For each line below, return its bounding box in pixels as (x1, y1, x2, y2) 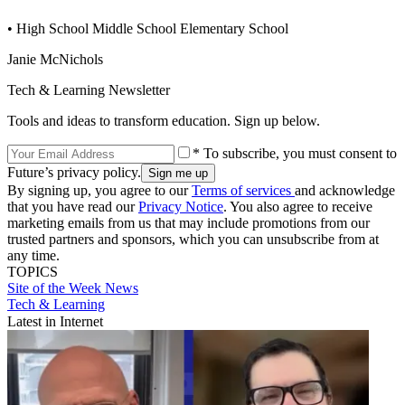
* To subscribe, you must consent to (193, 145, 397, 161)
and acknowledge (295, 182, 395, 198)
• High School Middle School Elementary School (7, 20, 288, 36)
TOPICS (7, 263, 58, 279)
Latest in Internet (7, 313, 103, 329)
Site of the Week (7, 279, 105, 296)
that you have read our (7, 198, 138, 214)
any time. (7, 247, 60, 263)
